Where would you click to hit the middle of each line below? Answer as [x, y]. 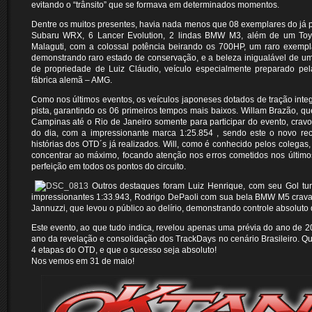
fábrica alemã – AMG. [71, 80]
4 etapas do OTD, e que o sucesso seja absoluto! [124, 250]
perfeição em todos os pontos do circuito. [108, 166]
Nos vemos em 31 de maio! [83, 261]
